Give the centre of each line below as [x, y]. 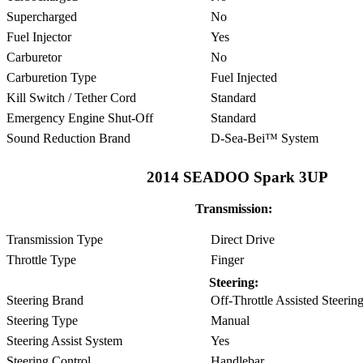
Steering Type [42, 320]
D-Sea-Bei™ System [263, 138]
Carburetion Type [51, 77]
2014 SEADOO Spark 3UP [237, 177]
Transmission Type [55, 239]
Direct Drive [241, 239]
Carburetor [34, 57]
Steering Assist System [64, 340]
